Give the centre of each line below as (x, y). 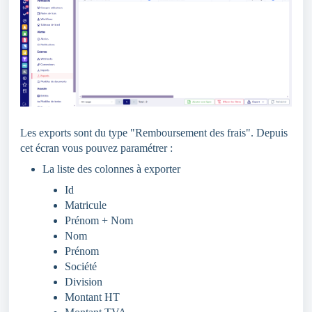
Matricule (86, 205)
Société (81, 266)
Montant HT (92, 297)
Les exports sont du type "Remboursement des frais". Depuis (154, 132)
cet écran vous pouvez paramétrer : (96, 148)
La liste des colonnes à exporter (111, 169)
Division (84, 281)
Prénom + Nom (99, 220)
